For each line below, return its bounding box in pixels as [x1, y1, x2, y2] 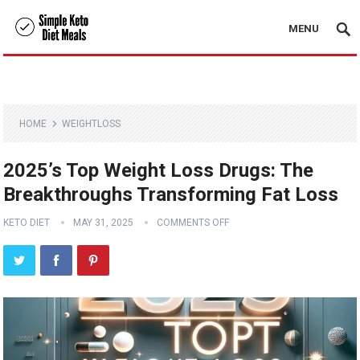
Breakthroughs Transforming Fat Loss [3, 183, 339, 206]
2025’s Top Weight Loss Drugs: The [3, 159, 314, 182]
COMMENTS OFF [157, 217, 230, 228]
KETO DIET [3, 217, 51, 228]
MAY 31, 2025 [73, 217, 134, 228]
